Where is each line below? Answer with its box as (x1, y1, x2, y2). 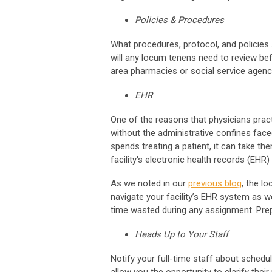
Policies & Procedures (135, 14, 224, 25)
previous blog (188, 177, 242, 189)
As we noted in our (110, 177, 188, 189)
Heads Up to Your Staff (135, 228, 228, 240)
